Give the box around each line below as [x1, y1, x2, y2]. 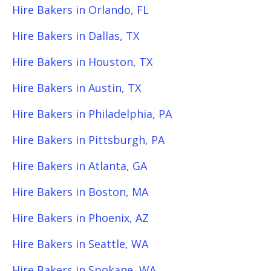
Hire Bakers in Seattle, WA [12, 237, 148, 251]
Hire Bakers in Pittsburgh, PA [12, 132, 165, 147]
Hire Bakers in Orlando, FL [12, 2, 149, 17]
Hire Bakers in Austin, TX [12, 80, 141, 95]
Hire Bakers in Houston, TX [12, 54, 152, 69]
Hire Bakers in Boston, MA [12, 184, 148, 199]
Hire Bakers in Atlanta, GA [12, 158, 147, 173]
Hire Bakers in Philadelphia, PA [12, 106, 172, 121]
